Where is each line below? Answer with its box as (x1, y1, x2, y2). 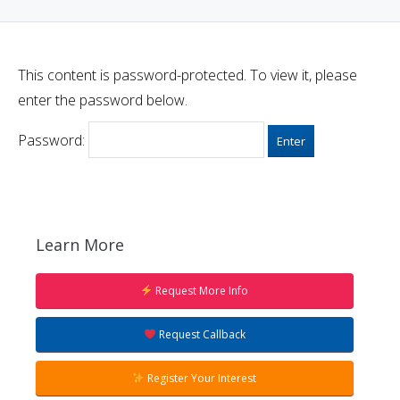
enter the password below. (18, 90, 187, 110)
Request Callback (155, 327, 246, 342)
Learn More (36, 234, 124, 255)
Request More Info (153, 283, 249, 298)
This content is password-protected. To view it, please (18, 65, 357, 85)
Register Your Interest (145, 371, 257, 386)
